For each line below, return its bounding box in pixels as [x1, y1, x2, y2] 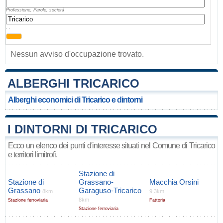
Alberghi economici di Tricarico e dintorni [8, 96, 142, 104]
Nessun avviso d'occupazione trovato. [10, 50, 144, 58]
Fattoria [149, 198, 165, 203]
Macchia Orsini [149, 178, 199, 186]
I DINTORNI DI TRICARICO [7, 122, 157, 136]
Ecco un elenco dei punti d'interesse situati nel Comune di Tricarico [8, 141, 215, 150]
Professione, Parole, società [6, 7, 64, 12]
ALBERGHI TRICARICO [7, 77, 139, 90]
